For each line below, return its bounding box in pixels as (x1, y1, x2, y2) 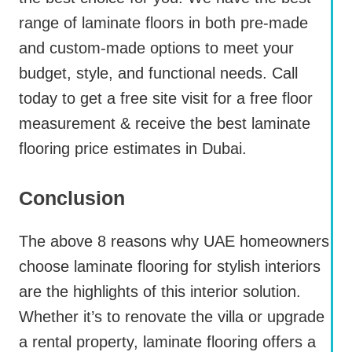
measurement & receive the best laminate (19, 115, 310, 133)
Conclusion (19, 187, 125, 210)
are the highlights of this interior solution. (19, 283, 301, 301)
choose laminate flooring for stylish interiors (19, 258, 321, 276)
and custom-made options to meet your (19, 39, 294, 57)
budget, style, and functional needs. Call (19, 64, 298, 82)
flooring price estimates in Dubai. (19, 140, 247, 158)
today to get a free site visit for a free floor (19, 90, 313, 108)
